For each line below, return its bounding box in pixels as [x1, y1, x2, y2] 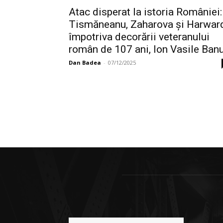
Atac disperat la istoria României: [69, 6, 222, 18]
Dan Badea [69, 59, 101, 66]
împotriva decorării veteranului [69, 31, 210, 43]
